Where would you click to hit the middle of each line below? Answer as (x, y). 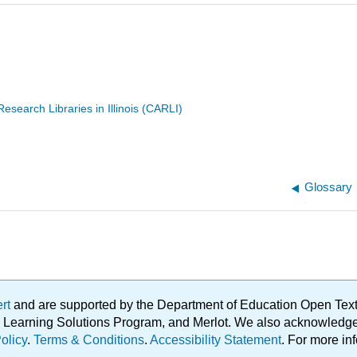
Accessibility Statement (216, 340)
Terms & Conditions (89, 340)
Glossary (329, 187)
